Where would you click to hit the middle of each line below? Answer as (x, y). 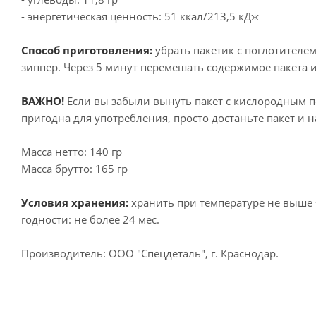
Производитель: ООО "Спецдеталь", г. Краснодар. (150, 253)
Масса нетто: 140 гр (72, 151)
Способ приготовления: (88, 50)
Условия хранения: (76, 202)
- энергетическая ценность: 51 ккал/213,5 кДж (140, 16)
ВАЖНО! (43, 101)
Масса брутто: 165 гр (74, 168)
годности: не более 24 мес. (90, 219)
